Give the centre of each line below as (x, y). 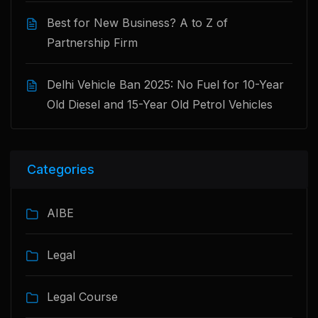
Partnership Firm (92, 43)
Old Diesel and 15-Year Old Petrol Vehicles (160, 104)
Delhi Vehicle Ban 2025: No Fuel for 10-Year (165, 84)
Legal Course (82, 297)
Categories (61, 169)
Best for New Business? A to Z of (137, 23)
